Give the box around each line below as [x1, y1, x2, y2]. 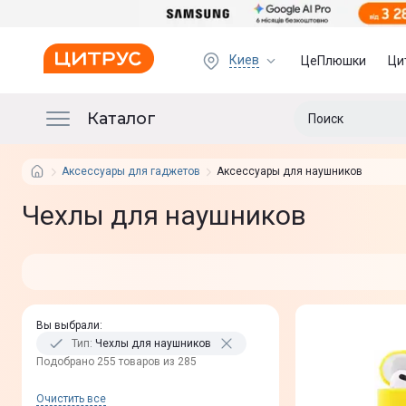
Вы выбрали [36, 319, 100, 332]
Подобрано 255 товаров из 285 [36, 355, 197, 368]
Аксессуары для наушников [217, 165, 362, 178]
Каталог [87, 108, 156, 129]
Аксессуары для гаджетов [62, 165, 200, 178]
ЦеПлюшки [301, 53, 367, 68]
